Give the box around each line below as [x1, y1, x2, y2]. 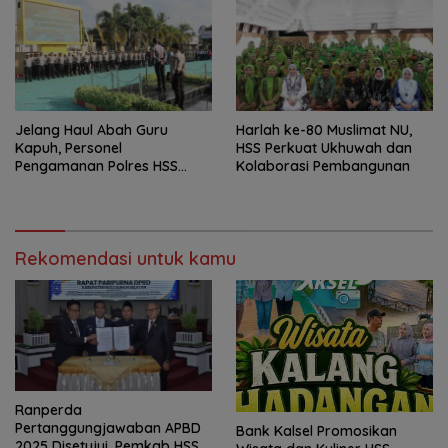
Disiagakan [15, 174, 90, 193]
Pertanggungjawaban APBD [15, 418, 201, 437]
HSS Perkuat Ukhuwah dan [236, 138, 412, 157]
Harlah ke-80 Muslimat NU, [236, 120, 412, 139]
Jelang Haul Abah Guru [15, 120, 168, 139]
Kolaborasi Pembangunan [236, 156, 410, 175]
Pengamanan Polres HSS [15, 156, 178, 175]
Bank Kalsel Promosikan [236, 422, 397, 441]
